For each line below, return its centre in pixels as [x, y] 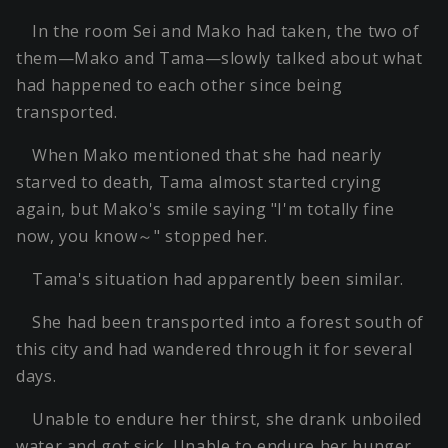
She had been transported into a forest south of [228, 322]
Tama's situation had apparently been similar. [218, 279]
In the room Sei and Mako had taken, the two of [226, 31]
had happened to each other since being [179, 85]
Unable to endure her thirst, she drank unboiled [227, 419]
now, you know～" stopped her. [142, 236]
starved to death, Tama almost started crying [199, 182]
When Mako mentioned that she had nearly [207, 155]
